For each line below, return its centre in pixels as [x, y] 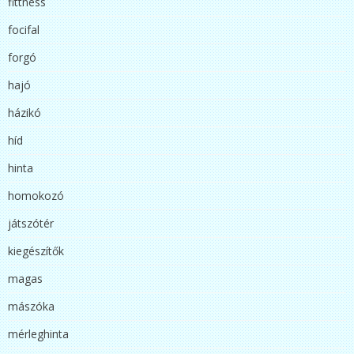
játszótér [31, 223]
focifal [24, 29]
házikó [24, 112]
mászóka [31, 306]
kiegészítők [36, 250]
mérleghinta [38, 333]
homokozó [36, 195]
